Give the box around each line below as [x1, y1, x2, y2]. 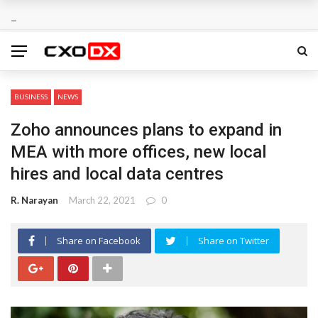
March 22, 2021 [69, 194, 136, 206]
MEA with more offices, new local [11, 142, 266, 162]
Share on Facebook [57, 234, 141, 247]
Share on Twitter [198, 234, 269, 247]
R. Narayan [11, 194, 58, 206]
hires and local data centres [11, 164, 224, 184]
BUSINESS [14, 92, 48, 101]
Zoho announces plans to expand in [11, 120, 282, 140]
